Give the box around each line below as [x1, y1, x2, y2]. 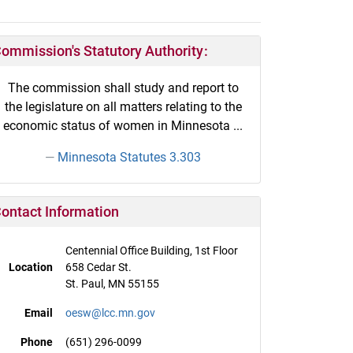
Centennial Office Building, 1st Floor [65, 243, 238, 257]
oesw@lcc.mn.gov [65, 306, 155, 319]
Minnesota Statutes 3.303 [58, 149, 201, 165]
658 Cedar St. [65, 260, 132, 273]
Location [8, 260, 53, 273]
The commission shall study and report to [7, 80, 239, 95]
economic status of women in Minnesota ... [3, 117, 243, 133]
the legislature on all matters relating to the [4, 98, 242, 114]
